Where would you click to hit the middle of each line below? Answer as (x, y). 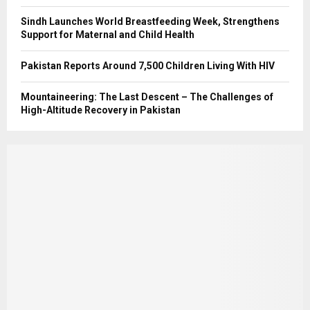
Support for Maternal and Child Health (108, 35)
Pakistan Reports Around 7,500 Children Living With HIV (148, 66)
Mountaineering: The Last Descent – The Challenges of (147, 97)
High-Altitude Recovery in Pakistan (101, 110)
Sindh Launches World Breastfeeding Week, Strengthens (150, 21)
